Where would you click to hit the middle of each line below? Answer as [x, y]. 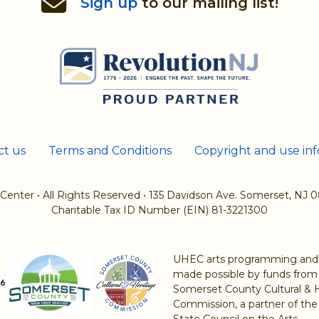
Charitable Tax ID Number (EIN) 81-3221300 [159, 210]
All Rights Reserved [91, 195]
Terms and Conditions [110, 150]
